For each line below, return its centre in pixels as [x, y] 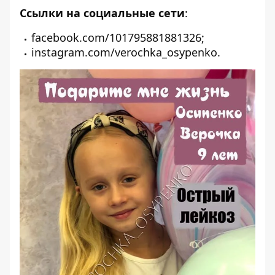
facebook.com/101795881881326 [116, 37]
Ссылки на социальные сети [102, 13]
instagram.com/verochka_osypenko [124, 52]
